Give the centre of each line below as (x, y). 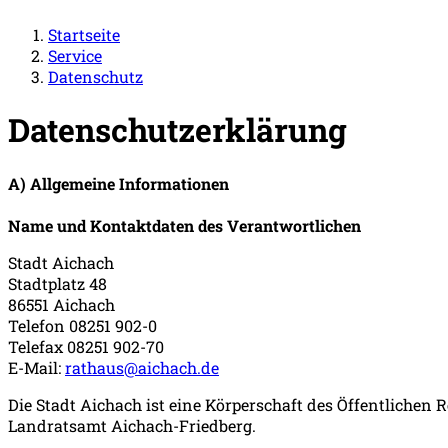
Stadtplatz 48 (57, 284)
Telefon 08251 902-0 (82, 326)
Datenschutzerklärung (177, 130)
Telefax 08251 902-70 (86, 347)
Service (75, 55)
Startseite (84, 34)
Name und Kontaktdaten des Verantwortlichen (184, 226)
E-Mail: (36, 368)
